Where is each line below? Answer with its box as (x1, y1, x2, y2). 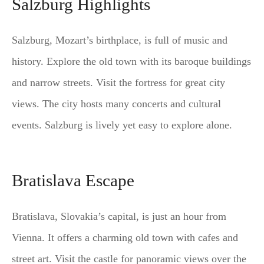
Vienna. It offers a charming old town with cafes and (12, 232, 238, 243)
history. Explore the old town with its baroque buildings (12, 55, 251, 68)
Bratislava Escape (12, 171, 134, 190)
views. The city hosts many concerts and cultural (12, 98, 221, 110)
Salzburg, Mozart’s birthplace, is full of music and (12, 34, 227, 47)
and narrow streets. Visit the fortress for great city (12, 77, 225, 89)
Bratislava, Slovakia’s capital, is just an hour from (12, 210, 226, 222)
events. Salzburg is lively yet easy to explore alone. (12, 119, 232, 131)
